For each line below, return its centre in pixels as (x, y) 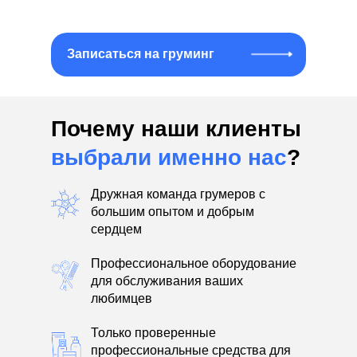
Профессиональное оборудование (194, 263)
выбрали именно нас (169, 157)
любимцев (122, 298)
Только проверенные (153, 332)
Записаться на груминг (141, 54)
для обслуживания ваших (167, 280)
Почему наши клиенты (176, 128)
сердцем (116, 229)
